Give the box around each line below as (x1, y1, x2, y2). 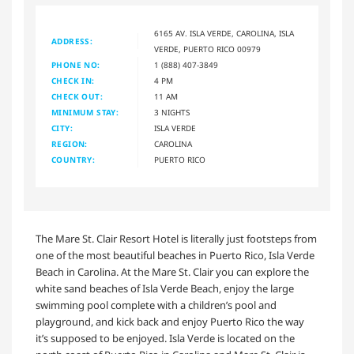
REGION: (51, 138, 88, 150)
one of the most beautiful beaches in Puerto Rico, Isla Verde (36, 248, 314, 263)
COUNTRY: (51, 154, 96, 166)
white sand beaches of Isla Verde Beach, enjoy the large (36, 281, 294, 296)
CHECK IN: (51, 75, 95, 87)
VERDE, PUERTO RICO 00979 (154, 43, 261, 55)
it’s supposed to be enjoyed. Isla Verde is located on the (36, 331, 295, 346)
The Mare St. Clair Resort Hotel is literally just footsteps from (36, 232, 317, 247)
